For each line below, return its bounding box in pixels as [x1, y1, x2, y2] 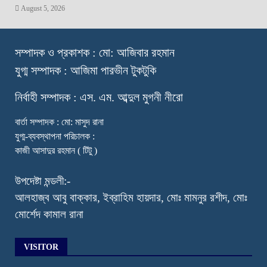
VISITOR [24, 243, 58, 252]
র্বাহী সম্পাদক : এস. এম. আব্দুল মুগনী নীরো [23, 91, 183, 104]
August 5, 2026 [19, 4, 65, 13]
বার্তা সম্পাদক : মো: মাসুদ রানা [15, 117, 104, 128]
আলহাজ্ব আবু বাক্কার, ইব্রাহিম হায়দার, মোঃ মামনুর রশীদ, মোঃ [15, 191, 247, 204]
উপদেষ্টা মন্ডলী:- [15, 175, 70, 188]
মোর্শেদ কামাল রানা [15, 208, 83, 221]
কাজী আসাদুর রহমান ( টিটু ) [15, 145, 97, 156]
